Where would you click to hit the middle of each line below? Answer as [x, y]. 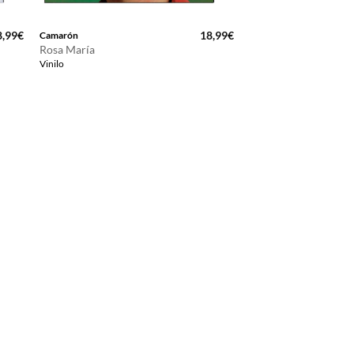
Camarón [58, 36]
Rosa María [67, 49]
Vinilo [51, 63]
